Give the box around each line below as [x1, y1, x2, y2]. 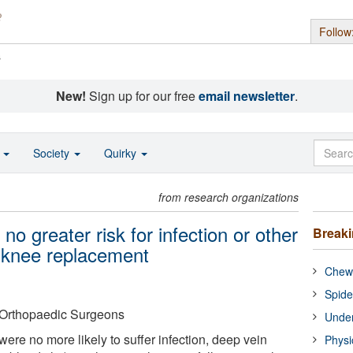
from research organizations [158, 189, 299, 205]
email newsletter [198, 87, 295, 105]
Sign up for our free [85, 87, 199, 105]
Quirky [104, 145, 139, 161]
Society [33, 145, 72, 161]
